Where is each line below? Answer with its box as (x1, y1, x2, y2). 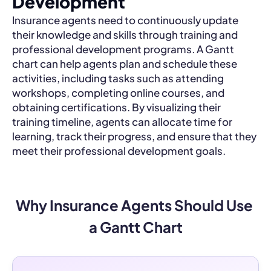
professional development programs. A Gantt (12, 42, 234, 56)
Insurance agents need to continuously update (12, 13, 238, 27)
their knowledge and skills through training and (12, 28, 238, 41)
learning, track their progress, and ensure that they (12, 129, 256, 143)
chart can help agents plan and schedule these (12, 57, 237, 70)
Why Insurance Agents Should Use (16, 196, 253, 214)
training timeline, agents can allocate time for (12, 115, 232, 128)
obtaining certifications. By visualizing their (12, 100, 221, 114)
